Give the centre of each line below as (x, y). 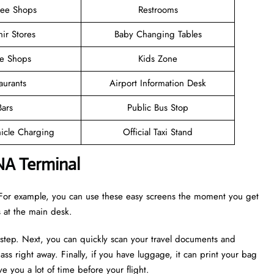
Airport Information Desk (158, 83)
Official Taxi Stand (158, 132)
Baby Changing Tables (158, 34)
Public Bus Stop (158, 107)
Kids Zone (158, 58)
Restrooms (158, 9)
